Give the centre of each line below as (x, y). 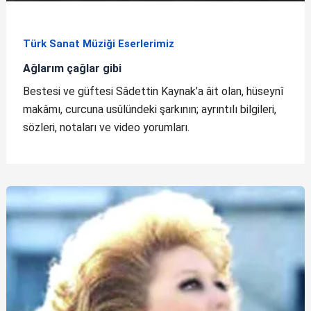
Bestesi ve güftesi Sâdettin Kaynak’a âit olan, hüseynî (153, 91)
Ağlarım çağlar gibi (72, 69)
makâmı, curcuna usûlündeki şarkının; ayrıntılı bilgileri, (149, 109)
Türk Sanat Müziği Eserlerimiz (98, 44)
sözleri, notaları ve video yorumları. (106, 127)
